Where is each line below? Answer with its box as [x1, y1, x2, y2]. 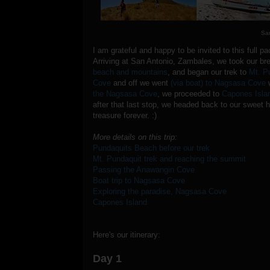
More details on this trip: [93, 132, 177, 142]
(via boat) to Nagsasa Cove [171, 78, 266, 87]
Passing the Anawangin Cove [93, 165, 195, 174]
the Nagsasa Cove [93, 89, 157, 98]
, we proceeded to [157, 89, 222, 98]
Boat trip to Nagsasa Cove [93, 175, 185, 185]
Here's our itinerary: [93, 230, 160, 239]
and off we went [111, 78, 171, 87]
